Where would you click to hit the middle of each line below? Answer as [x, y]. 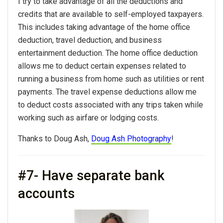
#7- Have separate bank [91, 176]
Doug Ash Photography [131, 138]
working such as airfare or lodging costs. [88, 117]
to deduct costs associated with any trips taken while [111, 105]
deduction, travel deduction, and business [90, 40]
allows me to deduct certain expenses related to [102, 66]
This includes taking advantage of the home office [104, 27]
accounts [46, 194]
